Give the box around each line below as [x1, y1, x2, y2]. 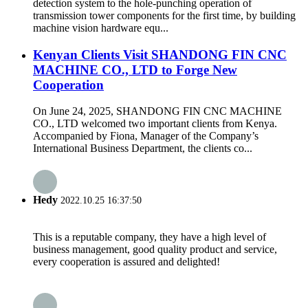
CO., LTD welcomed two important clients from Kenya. [33, 118, 277, 130]
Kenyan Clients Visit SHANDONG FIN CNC [33, 47, 287, 62]
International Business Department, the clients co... [33, 142, 252, 155]
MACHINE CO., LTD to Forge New [33, 62, 237, 77]
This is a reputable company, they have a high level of [33, 230, 266, 243]
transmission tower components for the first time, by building [33, 9, 296, 21]
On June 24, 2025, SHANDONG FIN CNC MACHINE [33, 105, 282, 118]
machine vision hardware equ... [33, 21, 168, 34]
